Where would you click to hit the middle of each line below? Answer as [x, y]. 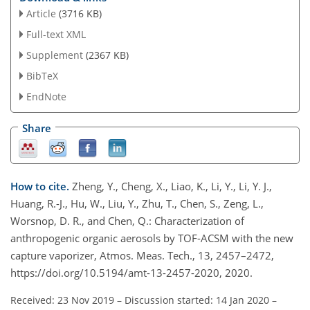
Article [41, 14]
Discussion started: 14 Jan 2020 [197, 300]
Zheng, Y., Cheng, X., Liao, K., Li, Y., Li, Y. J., [172, 186]
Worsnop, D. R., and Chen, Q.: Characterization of [127, 220]
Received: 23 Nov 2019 [62, 300]
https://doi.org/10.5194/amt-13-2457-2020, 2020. [131, 272]
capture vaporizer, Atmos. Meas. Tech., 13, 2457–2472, [142, 255]
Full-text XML [56, 35]
